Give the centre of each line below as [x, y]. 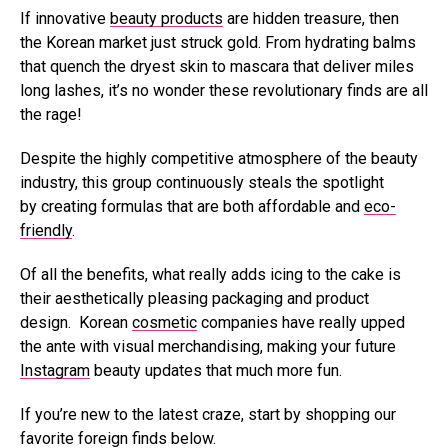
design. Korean [76, 322]
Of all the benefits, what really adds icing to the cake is [210, 274]
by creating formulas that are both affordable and [192, 206]
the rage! [51, 114]
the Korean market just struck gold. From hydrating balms [218, 42]
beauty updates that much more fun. [216, 370]
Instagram [55, 370]
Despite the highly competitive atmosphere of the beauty [219, 158]
